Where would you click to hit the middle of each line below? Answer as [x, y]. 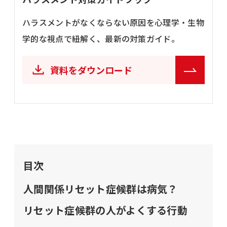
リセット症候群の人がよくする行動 [106, 210]
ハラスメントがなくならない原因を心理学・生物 [113, 22]
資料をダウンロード [91, 70]
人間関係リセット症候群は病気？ [101, 188]
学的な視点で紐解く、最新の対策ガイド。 [101, 38]
